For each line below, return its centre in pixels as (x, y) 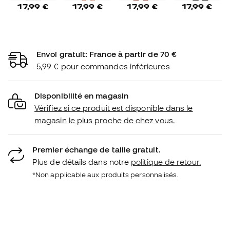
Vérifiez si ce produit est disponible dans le (114, 108)
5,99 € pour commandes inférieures (103, 66)
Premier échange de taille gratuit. (97, 149)
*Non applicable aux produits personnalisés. (106, 174)
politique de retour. (166, 161)
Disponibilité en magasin (81, 95)
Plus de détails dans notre (82, 161)
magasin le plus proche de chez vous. (105, 120)
